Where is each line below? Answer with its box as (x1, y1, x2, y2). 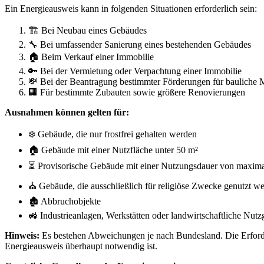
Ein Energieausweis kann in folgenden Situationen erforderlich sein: (5, 3, 257, 14)
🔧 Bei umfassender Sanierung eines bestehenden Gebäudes (28, 39, 251, 49)
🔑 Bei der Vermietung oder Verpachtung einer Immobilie (28, 65, 242, 76)
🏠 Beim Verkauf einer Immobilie (28, 51, 154, 62)
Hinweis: (5, 230, 39, 240)
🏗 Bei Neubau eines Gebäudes (28, 25, 147, 35)
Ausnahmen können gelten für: (5, 107, 129, 117)
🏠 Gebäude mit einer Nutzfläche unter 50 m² (28, 144, 198, 155)
